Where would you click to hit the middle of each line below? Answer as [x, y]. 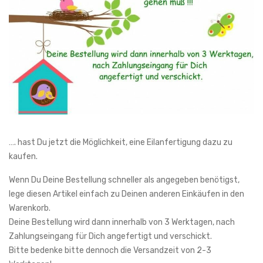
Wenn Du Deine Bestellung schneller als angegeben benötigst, [124, 180]
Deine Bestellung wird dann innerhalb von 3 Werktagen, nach [122, 222]
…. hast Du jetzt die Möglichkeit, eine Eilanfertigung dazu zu [121, 142]
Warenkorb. [30, 208]
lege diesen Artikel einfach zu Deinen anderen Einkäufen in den [127, 194]
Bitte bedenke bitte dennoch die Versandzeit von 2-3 [110, 250]
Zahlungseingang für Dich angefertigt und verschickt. [110, 236]
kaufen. [23, 156]
